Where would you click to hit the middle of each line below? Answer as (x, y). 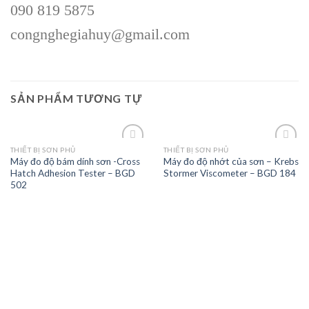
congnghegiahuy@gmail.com (100, 34)
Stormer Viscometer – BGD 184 (229, 173)
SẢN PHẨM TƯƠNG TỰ (76, 99)
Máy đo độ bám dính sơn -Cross (75, 161)
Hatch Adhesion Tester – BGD (72, 173)
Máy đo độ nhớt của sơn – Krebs (231, 161)
